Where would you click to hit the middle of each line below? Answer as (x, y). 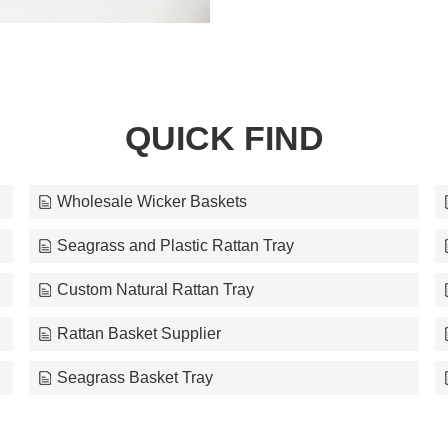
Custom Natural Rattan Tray (156, 289)
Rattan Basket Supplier (139, 333)
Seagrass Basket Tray (135, 377)
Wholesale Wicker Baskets (152, 201)
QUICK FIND (224, 137)
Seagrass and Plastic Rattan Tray (176, 245)
